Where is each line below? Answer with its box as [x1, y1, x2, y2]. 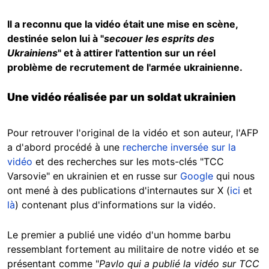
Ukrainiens [7, 46, 58, 59]
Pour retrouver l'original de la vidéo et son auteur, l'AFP [7, 126, 258, 139]
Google [180, 169, 216, 182]
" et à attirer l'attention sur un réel [58, 46, 216, 59]
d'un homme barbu [142, 228, 231, 241]
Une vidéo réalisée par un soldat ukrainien [7, 90, 236, 103]
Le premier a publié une [7, 228, 117, 241]
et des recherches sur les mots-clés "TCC [32, 155, 224, 168]
